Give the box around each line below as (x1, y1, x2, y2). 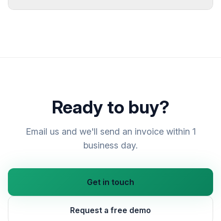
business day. (83, 140, 138, 150)
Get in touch (87, 177, 134, 187)
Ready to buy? (52, 96, 169, 118)
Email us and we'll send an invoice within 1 (25, 126, 196, 137)
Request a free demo (70, 205, 151, 215)
